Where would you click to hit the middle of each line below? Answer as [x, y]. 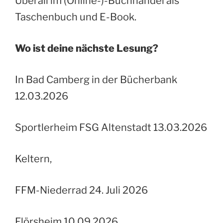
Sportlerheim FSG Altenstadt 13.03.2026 [111, 127]
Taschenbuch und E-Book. [76, 17]
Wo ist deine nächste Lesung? [87, 48]
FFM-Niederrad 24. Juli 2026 [81, 190]
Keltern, [33, 159]
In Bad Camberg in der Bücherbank [96, 79]
